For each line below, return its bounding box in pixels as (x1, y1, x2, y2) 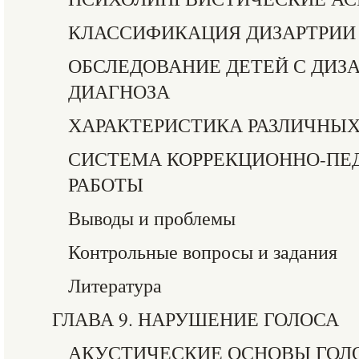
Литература (68, 272, 162, 298)
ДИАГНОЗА (68, 79, 170, 104)
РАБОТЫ (68, 171, 143, 197)
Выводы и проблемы (68, 205, 236, 231)
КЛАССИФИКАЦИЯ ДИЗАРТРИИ (68, 19, 356, 45)
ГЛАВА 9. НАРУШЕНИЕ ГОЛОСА (52, 306, 339, 332)
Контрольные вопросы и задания (68, 239, 337, 264)
